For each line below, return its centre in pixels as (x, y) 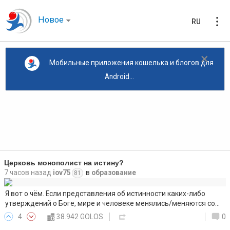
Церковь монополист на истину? (64, 163)
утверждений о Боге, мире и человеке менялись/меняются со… (112, 204)
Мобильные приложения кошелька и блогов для (131, 63)
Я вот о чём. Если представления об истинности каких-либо (105, 194)
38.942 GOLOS (80, 216)
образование (114, 173)
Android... (119, 76)
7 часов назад (28, 173)
